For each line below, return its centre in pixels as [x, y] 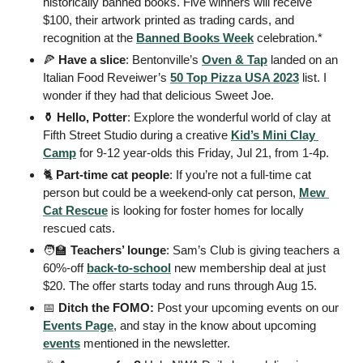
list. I [313, 78]
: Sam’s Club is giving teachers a [253, 250]
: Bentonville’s [164, 60]
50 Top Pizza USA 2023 [235, 78]
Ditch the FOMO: [106, 308]
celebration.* [290, 38]
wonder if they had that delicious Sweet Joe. [160, 96]
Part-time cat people [113, 175]
